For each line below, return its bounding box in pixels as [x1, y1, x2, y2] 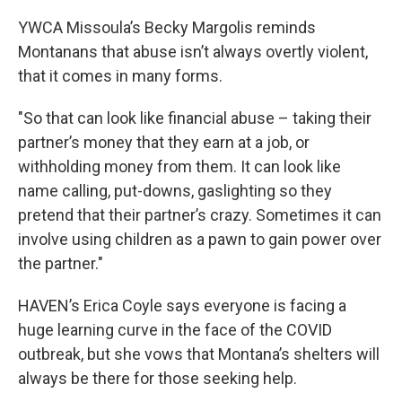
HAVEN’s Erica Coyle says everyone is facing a [18, 296, 346, 315]
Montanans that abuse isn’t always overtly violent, [18, 42, 368, 61]
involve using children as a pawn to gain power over [18, 230, 381, 249]
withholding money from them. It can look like [18, 157, 341, 176]
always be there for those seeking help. [18, 369, 297, 388]
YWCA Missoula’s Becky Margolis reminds [18, 18, 316, 37]
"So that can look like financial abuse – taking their [18, 109, 371, 127]
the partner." [18, 254, 103, 273]
